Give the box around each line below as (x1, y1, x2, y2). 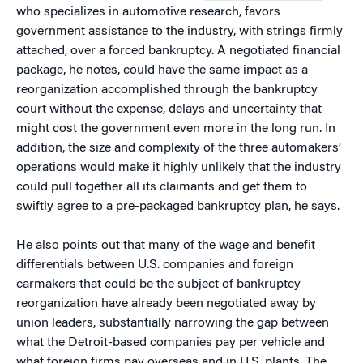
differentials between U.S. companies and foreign (16, 258, 293, 271)
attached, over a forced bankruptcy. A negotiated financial (16, 45, 340, 58)
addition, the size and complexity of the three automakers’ (16, 142, 341, 155)
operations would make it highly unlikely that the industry (16, 161, 341, 174)
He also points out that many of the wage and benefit (16, 239, 315, 252)
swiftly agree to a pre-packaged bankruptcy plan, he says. (16, 200, 340, 213)
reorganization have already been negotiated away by (16, 297, 316, 310)
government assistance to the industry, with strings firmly (16, 25, 343, 38)
